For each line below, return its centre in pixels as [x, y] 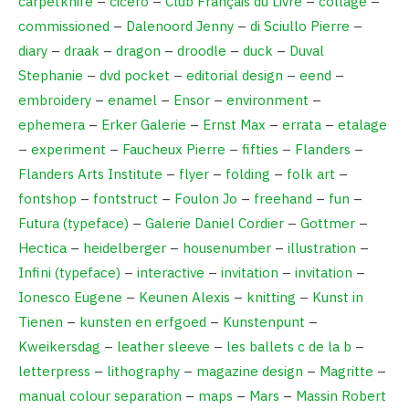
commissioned [64, 26]
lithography [143, 372]
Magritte [346, 372]
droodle [202, 51]
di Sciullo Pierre [300, 26]
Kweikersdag [59, 347]
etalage [362, 125]
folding [248, 174]
